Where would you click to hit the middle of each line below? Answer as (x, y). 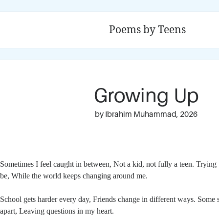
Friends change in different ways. (145, 199)
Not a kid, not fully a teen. (155, 164)
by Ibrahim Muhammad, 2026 (146, 114)
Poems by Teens (148, 29)
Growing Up (146, 96)
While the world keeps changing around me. (80, 176)
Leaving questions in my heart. (67, 211)
